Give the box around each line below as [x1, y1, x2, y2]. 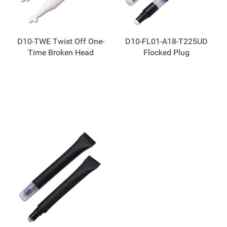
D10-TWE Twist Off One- [17, 36, 104, 47]
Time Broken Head [27, 48, 94, 58]
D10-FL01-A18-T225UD [125, 36, 208, 47]
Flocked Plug [143, 48, 190, 58]
